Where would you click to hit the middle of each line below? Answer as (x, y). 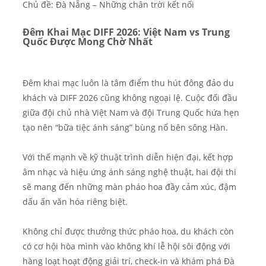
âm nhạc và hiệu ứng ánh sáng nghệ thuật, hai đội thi (129, 172)
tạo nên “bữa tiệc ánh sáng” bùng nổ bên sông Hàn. (125, 128)
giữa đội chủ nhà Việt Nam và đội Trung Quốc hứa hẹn (131, 113)
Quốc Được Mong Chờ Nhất (88, 42)
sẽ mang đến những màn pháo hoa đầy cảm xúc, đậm (129, 187)
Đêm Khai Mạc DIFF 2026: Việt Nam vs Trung (126, 32)
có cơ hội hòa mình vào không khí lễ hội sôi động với (126, 247)
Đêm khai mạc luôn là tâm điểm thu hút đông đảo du (128, 83)
